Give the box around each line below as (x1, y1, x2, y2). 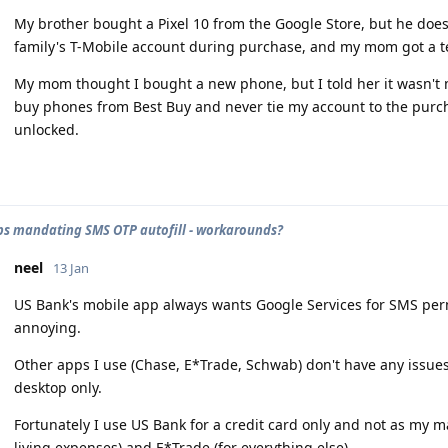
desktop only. (14, 377, 102, 397)
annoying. (14, 317, 81, 337)
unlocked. (14, 119, 79, 139)
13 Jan (53, 258, 89, 277)
